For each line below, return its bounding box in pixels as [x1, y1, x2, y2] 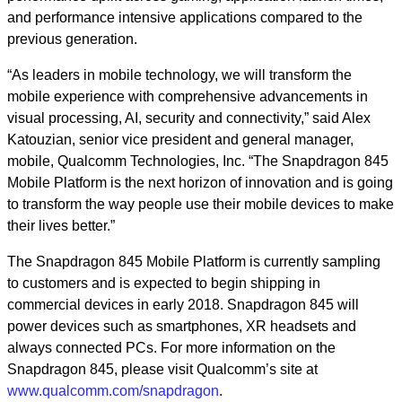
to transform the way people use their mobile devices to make [7, 197, 394, 212]
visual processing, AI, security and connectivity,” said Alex [7, 110, 371, 126]
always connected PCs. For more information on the [7, 340, 336, 355]
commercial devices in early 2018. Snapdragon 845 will [7, 297, 359, 312]
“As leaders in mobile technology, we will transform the [7, 67, 352, 83]
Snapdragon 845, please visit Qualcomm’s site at [7, 362, 318, 377]
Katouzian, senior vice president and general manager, [7, 132, 354, 147]
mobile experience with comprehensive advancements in [7, 89, 368, 104]
